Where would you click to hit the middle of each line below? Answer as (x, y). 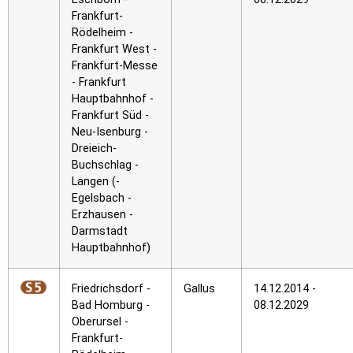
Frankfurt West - (114, 49)
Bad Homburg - (111, 305)
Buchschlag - (105, 165)
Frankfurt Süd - (110, 115)
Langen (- (96, 182)
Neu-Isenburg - (110, 132)
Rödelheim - (102, 33)
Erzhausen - (102, 215)
